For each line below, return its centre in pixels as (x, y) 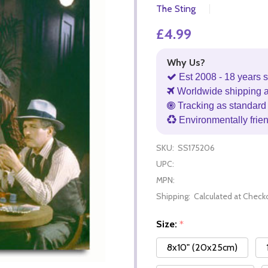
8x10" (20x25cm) (202, 248)
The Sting (176, 8)
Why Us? (186, 62)
